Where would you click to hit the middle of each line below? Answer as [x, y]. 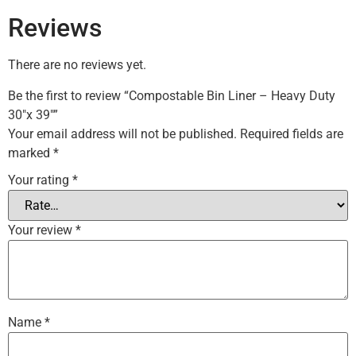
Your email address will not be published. [122, 133]
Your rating [40, 180]
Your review [42, 230]
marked [31, 153]
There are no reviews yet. [77, 65]
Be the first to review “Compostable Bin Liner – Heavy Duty [172, 95]
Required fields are [292, 133]
